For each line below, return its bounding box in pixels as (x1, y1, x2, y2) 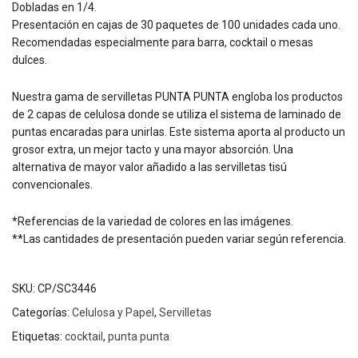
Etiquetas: (12, 329, 65, 343)
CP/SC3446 (38, 281, 97, 295)
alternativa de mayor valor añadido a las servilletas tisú (12, 160, 287, 173)
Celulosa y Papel (72, 305, 154, 319)
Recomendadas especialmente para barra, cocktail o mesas (12, 35, 313, 49)
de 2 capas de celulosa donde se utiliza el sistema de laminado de (12, 107, 341, 121)
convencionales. (12, 177, 93, 191)
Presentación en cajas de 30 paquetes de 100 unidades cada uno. (12, 18, 340, 31)
